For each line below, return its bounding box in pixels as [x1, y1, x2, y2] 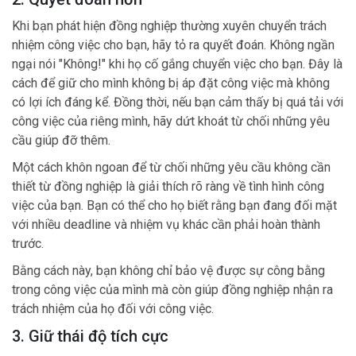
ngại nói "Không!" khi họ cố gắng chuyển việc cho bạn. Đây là [12, 56, 342, 72]
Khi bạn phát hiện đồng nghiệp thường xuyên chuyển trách [12, 17, 327, 33]
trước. [12, 235, 47, 251]
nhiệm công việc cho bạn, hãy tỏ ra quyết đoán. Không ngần [12, 37, 335, 52]
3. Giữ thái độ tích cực [12, 326, 168, 346]
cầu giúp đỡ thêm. [12, 132, 110, 148]
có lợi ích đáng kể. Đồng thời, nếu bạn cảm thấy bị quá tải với [12, 94, 343, 110]
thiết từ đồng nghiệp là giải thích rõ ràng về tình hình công [12, 178, 324, 194]
